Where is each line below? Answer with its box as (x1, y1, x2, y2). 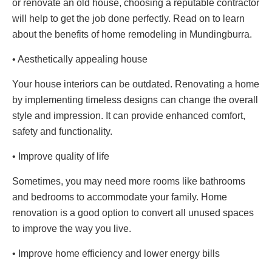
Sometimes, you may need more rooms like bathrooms (12, 175, 245, 186)
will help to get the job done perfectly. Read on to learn (12, 13, 245, 24)
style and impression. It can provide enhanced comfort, (12, 110, 245, 121)
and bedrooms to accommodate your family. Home (12, 191, 227, 202)
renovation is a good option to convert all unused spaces (12, 207, 254, 218)
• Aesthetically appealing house (12, 53, 148, 64)
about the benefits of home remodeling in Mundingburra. (12, 29, 252, 39)
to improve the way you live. (12, 223, 131, 234)
